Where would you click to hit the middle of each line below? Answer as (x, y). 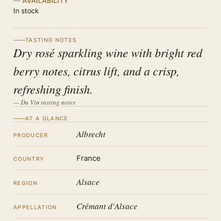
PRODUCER (31, 135)
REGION (25, 183)
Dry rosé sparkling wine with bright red (108, 52)
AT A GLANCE (47, 118)
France (89, 158)
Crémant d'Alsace (107, 206)
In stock (26, 11)
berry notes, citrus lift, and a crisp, (96, 71)
